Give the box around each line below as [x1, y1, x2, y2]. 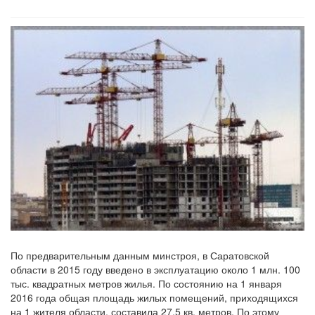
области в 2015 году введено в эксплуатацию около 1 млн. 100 [11, 262, 300, 277]
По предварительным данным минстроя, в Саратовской [11, 248, 269, 263]
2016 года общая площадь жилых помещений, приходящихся [11, 290, 298, 305]
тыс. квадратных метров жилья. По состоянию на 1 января [11, 276, 282, 291]
